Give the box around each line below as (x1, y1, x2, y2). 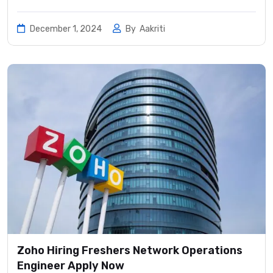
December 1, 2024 (28, 23, 104, 34)
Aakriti (140, 23, 165, 34)
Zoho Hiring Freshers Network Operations (17, 243, 243, 257)
